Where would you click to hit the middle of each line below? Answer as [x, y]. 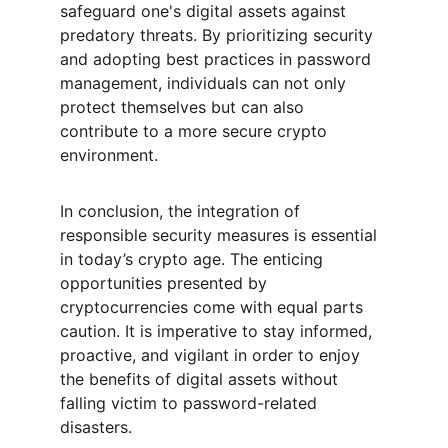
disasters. [96, 427]
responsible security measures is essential [221, 235]
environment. [109, 155]
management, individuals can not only [205, 83]
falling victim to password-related [191, 403]
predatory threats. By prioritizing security [219, 35]
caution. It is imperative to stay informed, [218, 331]
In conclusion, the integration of [182, 211]
